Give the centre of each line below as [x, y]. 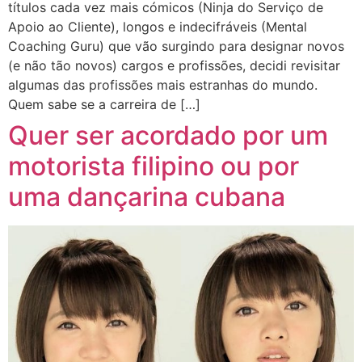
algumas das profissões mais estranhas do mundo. [163, 84]
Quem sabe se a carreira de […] [104, 104]
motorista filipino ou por [154, 166]
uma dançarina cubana [147, 196]
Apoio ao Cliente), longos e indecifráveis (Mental [158, 26]
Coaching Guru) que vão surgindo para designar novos [176, 46]
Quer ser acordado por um [168, 135]
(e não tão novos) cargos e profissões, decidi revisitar [174, 65]
